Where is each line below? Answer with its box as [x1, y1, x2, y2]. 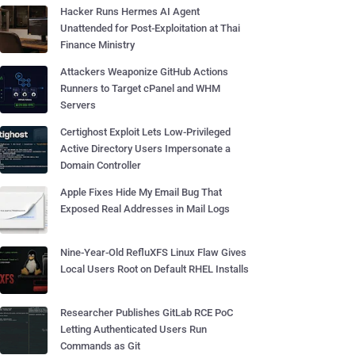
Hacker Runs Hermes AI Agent [60, 6, 200, 17]
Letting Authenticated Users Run [60, 323, 207, 335]
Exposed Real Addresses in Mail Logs [60, 203, 230, 215]
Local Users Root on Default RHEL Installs [60, 263, 249, 275]
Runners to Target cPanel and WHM [60, 82, 220, 94]
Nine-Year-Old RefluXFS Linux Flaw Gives [60, 246, 246, 258]
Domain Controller [60, 159, 141, 171]
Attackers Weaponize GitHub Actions [60, 66, 228, 78]
